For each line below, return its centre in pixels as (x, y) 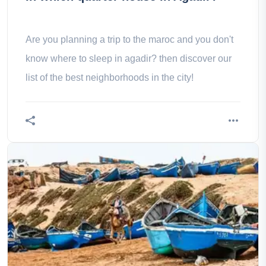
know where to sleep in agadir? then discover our (129, 58)
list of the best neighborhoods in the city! (110, 77)
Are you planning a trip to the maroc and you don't (129, 39)
